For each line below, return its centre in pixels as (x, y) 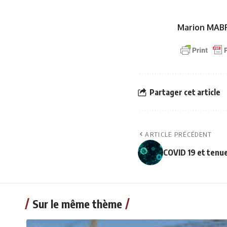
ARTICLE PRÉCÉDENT (179, 134)
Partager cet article (185, 92)
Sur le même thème (77, 204)
